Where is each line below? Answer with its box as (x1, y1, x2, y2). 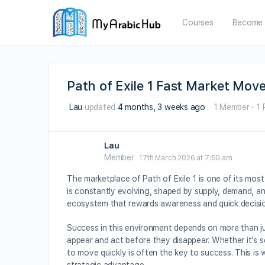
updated (82, 102, 118, 112)
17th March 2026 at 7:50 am (139, 154, 232, 162)
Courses (182, 18, 214, 27)
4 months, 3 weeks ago (117, 102, 205, 112)
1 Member (213, 102, 250, 112)
